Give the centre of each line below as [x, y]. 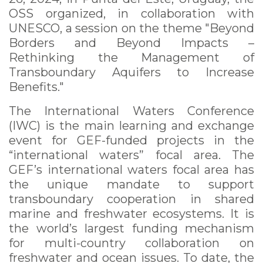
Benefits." [36, 87]
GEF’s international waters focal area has [131, 169]
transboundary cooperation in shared [131, 199]
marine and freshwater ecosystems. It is [131, 213]
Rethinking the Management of [131, 57]
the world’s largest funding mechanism [131, 228]
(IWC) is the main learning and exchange [131, 125]
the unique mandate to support [131, 184]
